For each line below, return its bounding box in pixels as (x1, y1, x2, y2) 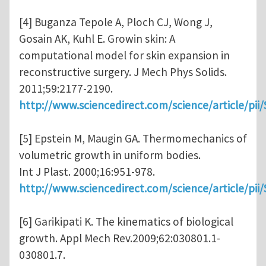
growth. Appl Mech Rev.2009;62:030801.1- (19, 231, 220, 246)
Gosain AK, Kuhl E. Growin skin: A (19, 31, 175, 46)
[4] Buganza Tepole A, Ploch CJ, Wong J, (19, 15, 213, 30)
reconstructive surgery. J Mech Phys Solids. (19, 65, 227, 80)
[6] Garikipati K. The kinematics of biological (19, 214, 233, 229)
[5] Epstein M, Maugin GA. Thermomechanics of (19, 131, 247, 146)
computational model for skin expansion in (19, 48, 230, 63)
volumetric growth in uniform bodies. (19, 148, 201, 163)
